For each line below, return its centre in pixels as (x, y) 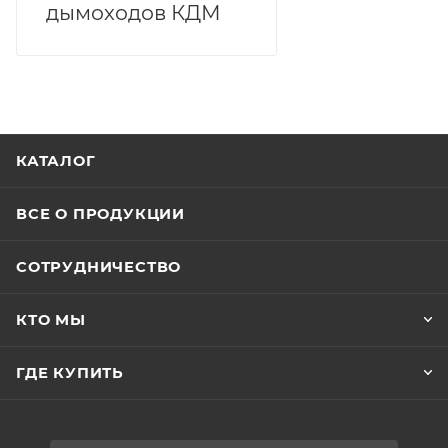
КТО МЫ (51, 320)
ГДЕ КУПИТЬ (70, 373)
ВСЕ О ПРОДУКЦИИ (100, 214)
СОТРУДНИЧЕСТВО (99, 267)
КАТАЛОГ (56, 161)
